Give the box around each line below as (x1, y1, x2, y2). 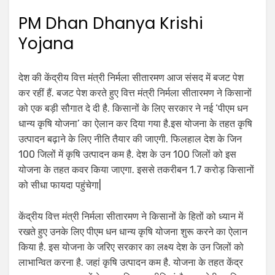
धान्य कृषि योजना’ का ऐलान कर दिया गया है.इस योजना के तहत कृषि (18, 118, 252, 130)
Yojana (18, 33, 74, 55)
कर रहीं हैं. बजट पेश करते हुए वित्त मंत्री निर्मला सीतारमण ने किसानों (18, 87, 252, 99)
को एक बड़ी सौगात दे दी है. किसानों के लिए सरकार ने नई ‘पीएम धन (18, 103, 248, 115)
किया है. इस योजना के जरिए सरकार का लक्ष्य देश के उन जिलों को (18, 241, 244, 254)
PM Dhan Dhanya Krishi (18, 12, 203, 35)
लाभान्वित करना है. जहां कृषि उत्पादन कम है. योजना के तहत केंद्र (18, 257, 243, 269)
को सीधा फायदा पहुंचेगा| (18, 179, 101, 192)
